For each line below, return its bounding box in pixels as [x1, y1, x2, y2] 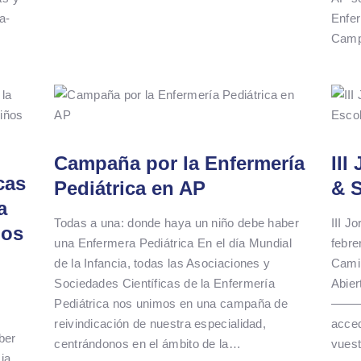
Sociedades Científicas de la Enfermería [54, 276, 276, 290]
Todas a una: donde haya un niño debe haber [54, 215, 299, 230]
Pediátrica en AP [54, 176, 206, 199]
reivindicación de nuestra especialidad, [54, 316, 267, 330]
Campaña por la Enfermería [54, 151, 305, 174]
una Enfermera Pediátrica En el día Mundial [54, 235, 292, 250]
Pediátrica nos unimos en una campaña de [54, 296, 288, 310]
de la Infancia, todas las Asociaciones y [54, 255, 271, 270]
